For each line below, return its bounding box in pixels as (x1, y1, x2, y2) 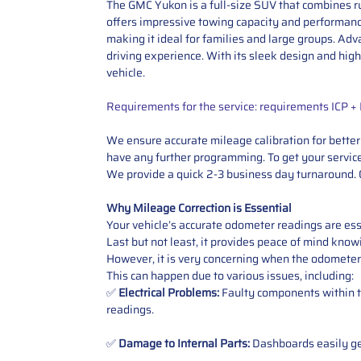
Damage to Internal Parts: (118, 334, 250, 352)
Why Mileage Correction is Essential (106, 198, 292, 217)
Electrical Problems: (118, 283, 219, 301)
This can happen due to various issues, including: (106, 266, 354, 284)
